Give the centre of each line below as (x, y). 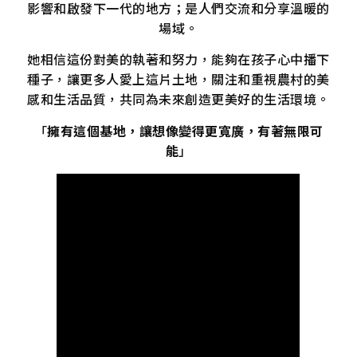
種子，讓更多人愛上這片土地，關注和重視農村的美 (178, 79)
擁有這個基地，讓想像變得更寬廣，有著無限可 (185, 130)
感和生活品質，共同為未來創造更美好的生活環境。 (178, 99)
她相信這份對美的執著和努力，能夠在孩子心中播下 (178, 59)
